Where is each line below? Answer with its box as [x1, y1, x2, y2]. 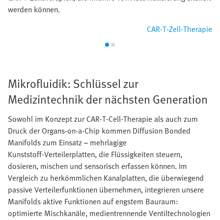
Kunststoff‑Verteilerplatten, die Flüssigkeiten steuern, [8, 148, 182, 160]
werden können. [8, 3, 60, 15]
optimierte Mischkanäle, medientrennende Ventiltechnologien [8, 207, 210, 219]
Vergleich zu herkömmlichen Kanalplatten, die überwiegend [8, 171, 204, 184]
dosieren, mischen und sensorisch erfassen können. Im [8, 160, 187, 172]
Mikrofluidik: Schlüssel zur [8, 74, 138, 92]
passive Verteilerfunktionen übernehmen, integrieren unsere [8, 183, 204, 195]
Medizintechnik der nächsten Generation [8, 90, 208, 108]
